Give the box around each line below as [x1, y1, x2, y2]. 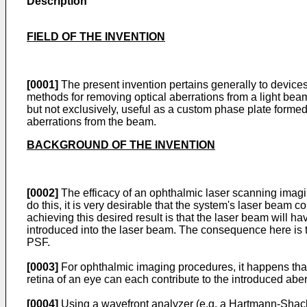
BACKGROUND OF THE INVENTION [27, 139, 215, 151]
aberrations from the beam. [27, 116, 156, 127]
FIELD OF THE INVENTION [27, 31, 165, 42]
